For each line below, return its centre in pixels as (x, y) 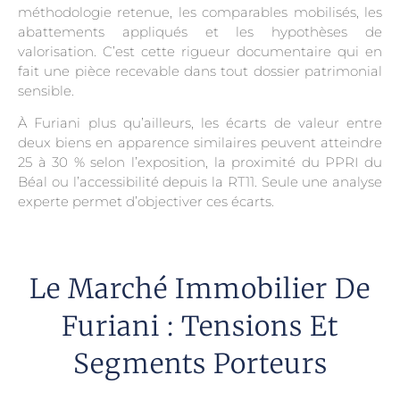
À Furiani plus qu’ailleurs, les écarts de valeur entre (200, 123)
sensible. (46, 90)
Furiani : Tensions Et (200, 325)
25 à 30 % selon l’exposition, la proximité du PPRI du (200, 162)
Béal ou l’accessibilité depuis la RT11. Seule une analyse (200, 182)
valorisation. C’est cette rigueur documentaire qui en (200, 51)
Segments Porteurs (200, 363)
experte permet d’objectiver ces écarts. (146, 202)
